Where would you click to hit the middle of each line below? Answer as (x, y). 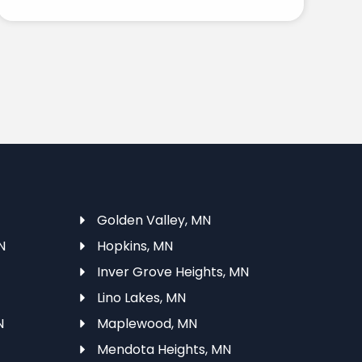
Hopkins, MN (135, 246)
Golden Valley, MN (154, 220)
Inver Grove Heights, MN (173, 271)
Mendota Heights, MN (164, 349)
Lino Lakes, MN (141, 297)
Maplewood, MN (147, 323)
